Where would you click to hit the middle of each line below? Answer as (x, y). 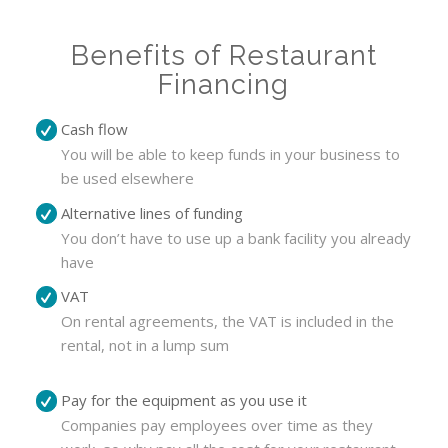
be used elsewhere (128, 177)
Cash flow (95, 128)
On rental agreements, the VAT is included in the (228, 321)
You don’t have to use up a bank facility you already (236, 237)
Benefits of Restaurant (223, 54)
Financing (224, 83)
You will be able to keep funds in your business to (231, 153)
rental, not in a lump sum (145, 345)
